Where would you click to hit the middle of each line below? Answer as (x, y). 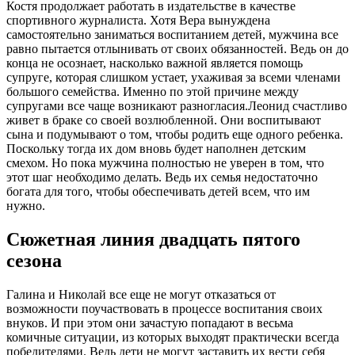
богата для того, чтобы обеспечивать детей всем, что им (158, 192)
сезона (34, 261)
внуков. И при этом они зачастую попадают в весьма (150, 323)
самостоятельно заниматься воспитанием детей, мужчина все (172, 35)
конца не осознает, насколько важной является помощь (155, 63)
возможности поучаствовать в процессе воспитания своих (164, 309)
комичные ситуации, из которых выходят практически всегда (173, 338)
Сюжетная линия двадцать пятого (153, 240)
